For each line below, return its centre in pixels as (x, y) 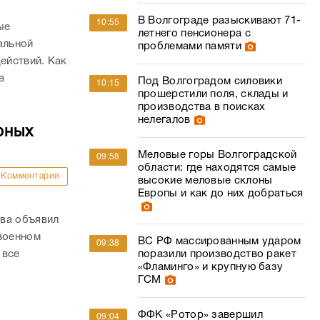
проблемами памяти (189, 46)
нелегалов (164, 120)
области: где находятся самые (217, 168)
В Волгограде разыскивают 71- (219, 21)
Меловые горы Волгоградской (217, 155)
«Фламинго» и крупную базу (210, 267)
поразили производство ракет (217, 254)
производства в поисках (201, 107)
